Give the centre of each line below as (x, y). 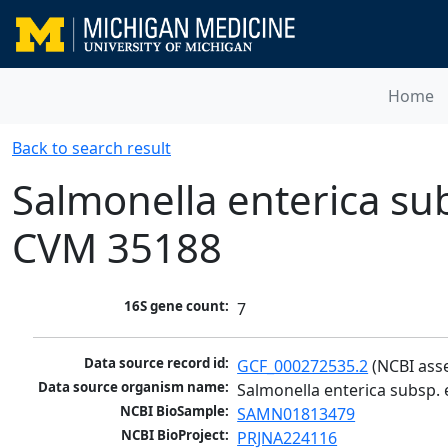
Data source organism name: (134, 387)
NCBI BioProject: (175, 435)
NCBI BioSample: (175, 411)
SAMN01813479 (296, 414)
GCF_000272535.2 (303, 366)
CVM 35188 (117, 247)
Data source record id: (157, 363)
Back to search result (91, 148)
